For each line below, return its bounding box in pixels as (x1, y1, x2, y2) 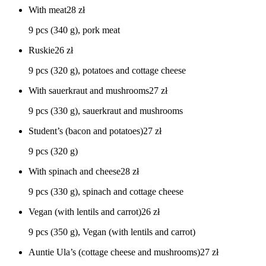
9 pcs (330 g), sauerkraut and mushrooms (28, 106, 183, 116)
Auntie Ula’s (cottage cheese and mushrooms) (28, 247, 200, 258)
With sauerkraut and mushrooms (28, 85, 149, 96)
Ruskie (28, 45, 55, 56)
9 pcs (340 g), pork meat (28, 25, 120, 36)
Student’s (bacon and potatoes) (28, 126, 143, 137)
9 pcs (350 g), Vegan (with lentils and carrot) (28, 227, 195, 237)
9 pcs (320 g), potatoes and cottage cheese (28, 65, 186, 76)
